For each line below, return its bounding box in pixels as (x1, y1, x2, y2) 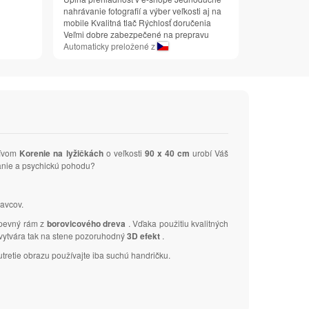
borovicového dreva (46, 217, 128, 230)
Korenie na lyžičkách (19, 147, 103, 160)
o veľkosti (103, 147, 145, 159)
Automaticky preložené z (63, 40, 157, 52)
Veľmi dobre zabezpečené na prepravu (63, 28, 209, 41)
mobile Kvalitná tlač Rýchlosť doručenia (63, 17, 211, 29)
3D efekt (127, 230, 162, 243)
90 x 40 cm (144, 147, 190, 160)
